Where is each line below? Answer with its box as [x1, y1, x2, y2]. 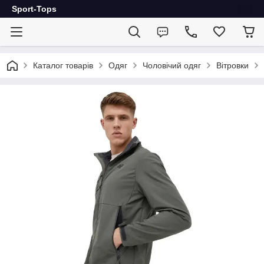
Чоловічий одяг [143, 61, 201, 70]
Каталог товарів [33, 61, 93, 70]
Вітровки [216, 61, 249, 70]
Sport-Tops [12, 4, 57, 14]
